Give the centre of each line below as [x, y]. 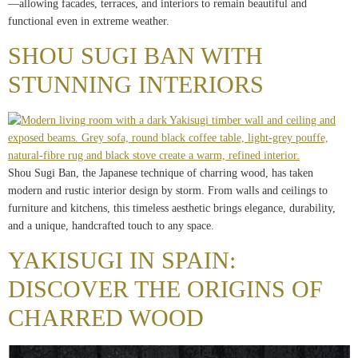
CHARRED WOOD [106, 318]
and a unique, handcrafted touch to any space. [111, 226]
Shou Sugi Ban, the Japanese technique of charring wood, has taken [161, 173]
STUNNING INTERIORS [136, 85]
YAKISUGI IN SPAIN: [122, 261]
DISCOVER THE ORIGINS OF [165, 289]
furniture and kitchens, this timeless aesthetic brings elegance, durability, [172, 209]
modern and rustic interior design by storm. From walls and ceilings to [168, 191]
